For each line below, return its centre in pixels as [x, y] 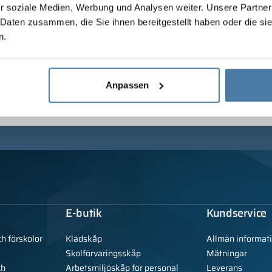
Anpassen [127, 85]
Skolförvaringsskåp [103, 253]
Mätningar [227, 253]
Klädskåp [84, 239]
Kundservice [237, 213]
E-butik [84, 213]
